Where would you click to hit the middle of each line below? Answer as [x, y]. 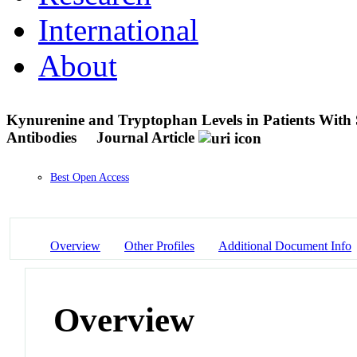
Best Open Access [90, 178]
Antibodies [43, 137]
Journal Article [145, 137]
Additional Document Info [285, 245]
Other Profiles [159, 245]
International [118, 29]
